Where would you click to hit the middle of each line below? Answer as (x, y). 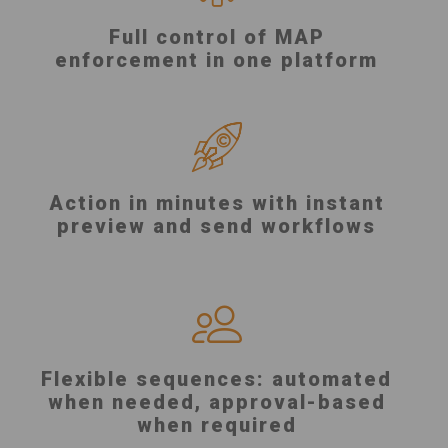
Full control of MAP (216, 37)
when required (216, 425)
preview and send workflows (216, 226)
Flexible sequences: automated (216, 379)
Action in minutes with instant (216, 203)
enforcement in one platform (216, 60)
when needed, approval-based (216, 402)
